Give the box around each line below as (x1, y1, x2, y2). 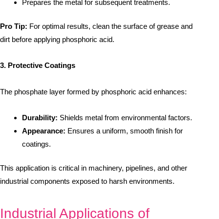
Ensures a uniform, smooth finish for (66, 126, 183, 135)
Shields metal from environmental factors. (58, 113, 192, 122)
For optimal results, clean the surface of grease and (27, 22, 193, 30)
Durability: (22, 113, 58, 122)
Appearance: (22, 126, 66, 135)
